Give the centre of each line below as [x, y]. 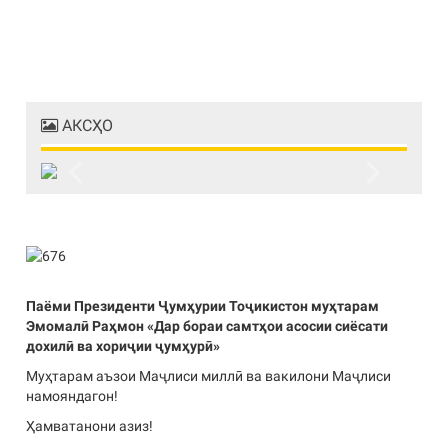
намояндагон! [72, 395]
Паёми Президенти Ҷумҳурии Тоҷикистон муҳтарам [203, 305]
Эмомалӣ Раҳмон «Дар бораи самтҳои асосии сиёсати [207, 325]
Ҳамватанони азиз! [90, 425]
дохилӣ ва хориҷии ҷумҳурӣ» [123, 345]
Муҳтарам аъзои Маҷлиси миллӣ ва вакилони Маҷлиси [209, 375]
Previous [88, 201]
